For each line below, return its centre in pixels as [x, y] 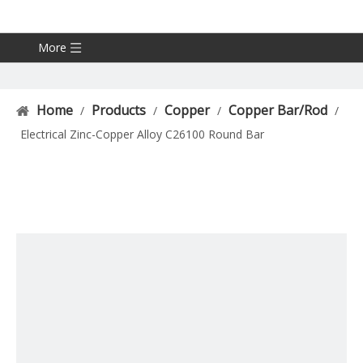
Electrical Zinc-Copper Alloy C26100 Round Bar [142, 134]
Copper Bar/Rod [278, 110]
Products [119, 110]
